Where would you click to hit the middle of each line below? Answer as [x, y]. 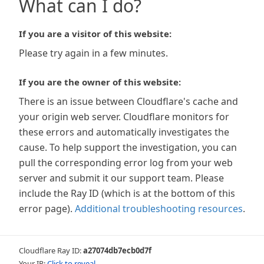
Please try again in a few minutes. [93, 53]
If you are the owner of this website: [100, 82]
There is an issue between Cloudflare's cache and [128, 101]
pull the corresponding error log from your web [126, 163]
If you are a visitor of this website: [95, 34]
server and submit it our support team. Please [121, 178]
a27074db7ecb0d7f [117, 250]
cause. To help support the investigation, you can [128, 147]
